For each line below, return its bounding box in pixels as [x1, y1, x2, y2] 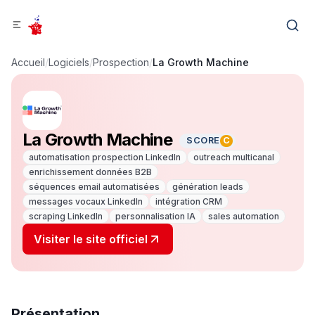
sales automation [208, 211, 279, 221]
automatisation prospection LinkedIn [29, 152, 181, 162]
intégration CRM [155, 196, 222, 207]
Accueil [11, 56, 45, 68]
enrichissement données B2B [29, 167, 152, 177]
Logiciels [49, 56, 89, 68]
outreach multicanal [193, 152, 274, 162]
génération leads [172, 181, 243, 192]
